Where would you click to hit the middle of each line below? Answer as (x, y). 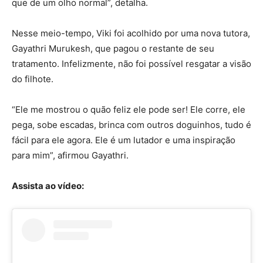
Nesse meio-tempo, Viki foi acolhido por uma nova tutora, (131, 33)
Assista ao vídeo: (48, 186)
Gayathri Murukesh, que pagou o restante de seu (113, 48)
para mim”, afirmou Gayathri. (70, 155)
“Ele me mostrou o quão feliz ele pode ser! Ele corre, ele (129, 109)
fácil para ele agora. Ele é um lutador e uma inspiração (124, 140)
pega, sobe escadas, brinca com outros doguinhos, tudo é (131, 124)
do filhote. (33, 79)
